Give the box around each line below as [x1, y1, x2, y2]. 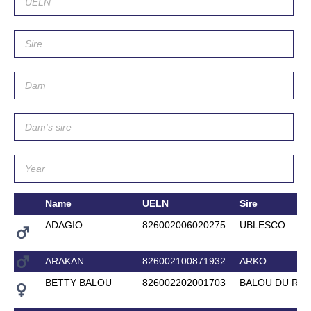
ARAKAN [44, 255, 84, 267]
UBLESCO [239, 219, 285, 230]
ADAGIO [44, 219, 83, 230]
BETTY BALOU [44, 276, 112, 288]
